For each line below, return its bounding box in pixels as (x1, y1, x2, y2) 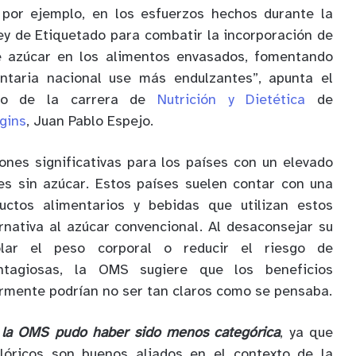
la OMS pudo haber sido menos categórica (2, 325, 281, 341)
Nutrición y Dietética (157, 92, 306, 108)
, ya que (280, 325, 334, 341)
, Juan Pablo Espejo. (26, 114, 153, 130)
